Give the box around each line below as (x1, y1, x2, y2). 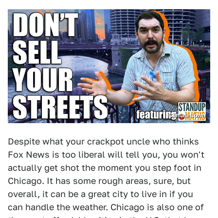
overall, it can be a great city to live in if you (8, 189, 193, 200)
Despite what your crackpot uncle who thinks (8, 136, 199, 147)
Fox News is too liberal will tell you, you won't (8, 149, 204, 160)
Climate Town (168, 112, 205, 119)
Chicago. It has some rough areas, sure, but (8, 176, 191, 186)
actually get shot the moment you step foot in (8, 163, 201, 173)
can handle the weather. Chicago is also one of (8, 202, 204, 213)
